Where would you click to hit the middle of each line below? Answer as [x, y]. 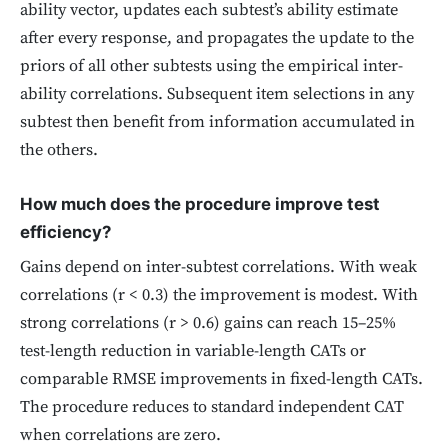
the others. [59, 150]
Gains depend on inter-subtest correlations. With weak [218, 268]
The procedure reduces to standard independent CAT [212, 408]
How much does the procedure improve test [200, 204]
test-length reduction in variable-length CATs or [193, 352]
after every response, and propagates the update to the [217, 38]
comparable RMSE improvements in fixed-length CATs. [221, 380]
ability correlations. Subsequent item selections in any [217, 94]
